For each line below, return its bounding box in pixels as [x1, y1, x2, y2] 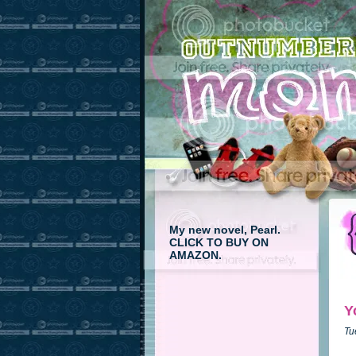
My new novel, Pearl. [169, 223, 281, 236]
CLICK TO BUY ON [169, 236, 269, 249]
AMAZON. [169, 249, 222, 261]
